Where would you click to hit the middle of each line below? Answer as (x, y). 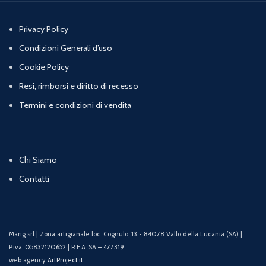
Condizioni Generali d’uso (66, 48)
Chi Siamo (38, 160)
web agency (28, 260)
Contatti (34, 179)
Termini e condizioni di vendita (75, 105)
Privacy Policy (44, 29)
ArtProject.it (65, 260)
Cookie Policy (44, 67)
